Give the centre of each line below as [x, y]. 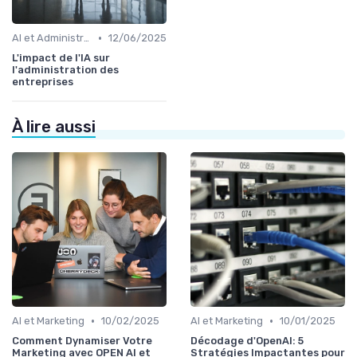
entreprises [43, 82]
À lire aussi [54, 127]
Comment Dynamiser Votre [82, 341]
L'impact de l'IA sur [61, 58]
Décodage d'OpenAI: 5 [247, 341]
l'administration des [65, 70]
